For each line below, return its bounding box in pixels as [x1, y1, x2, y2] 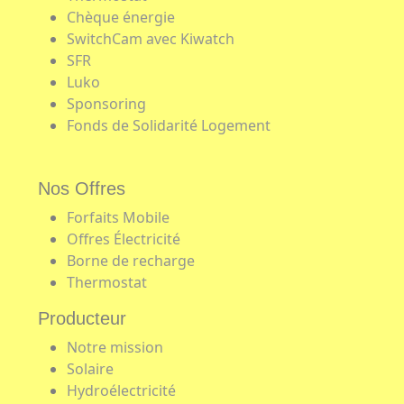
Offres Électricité [67, 228, 180, 249]
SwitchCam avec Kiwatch [67, 28, 234, 49]
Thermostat [67, 271, 147, 292]
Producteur [38, 308, 126, 328]
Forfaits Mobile [67, 207, 170, 227]
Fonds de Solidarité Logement [67, 115, 271, 135]
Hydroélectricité [67, 380, 176, 400]
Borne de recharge [67, 250, 195, 271]
